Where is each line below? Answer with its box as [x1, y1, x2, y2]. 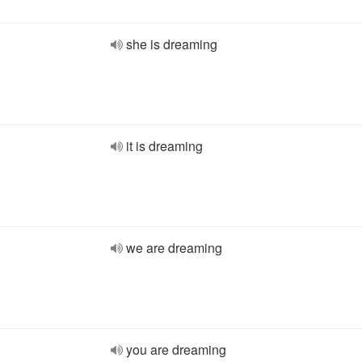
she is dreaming [126, 35, 217, 53]
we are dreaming [126, 238, 222, 257]
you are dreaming [126, 340, 226, 359]
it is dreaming [126, 137, 203, 155]
